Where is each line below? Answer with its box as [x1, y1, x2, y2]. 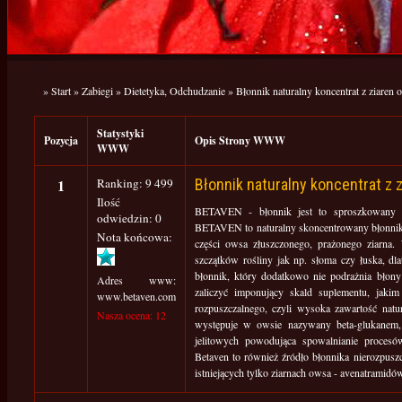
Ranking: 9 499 [97, 175, 173, 191]
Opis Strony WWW [195, 133, 285, 148]
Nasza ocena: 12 [97, 308, 166, 322]
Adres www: [97, 273, 176, 287]
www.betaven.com [97, 289, 176, 303]
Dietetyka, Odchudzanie [124, 83, 225, 98]
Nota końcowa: [97, 229, 172, 245]
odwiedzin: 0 [97, 210, 162, 226]
